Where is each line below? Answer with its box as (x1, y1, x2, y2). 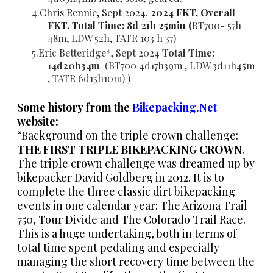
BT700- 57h (192, 18, 241, 32)
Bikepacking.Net (130, 99, 217, 115)
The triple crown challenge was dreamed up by (17, 155, 255, 171)
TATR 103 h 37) (115, 31, 176, 44)
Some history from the (17, 99, 130, 115)
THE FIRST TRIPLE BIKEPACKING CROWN (17, 141, 242, 157)
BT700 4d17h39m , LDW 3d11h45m (108, 58, 255, 72)
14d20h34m (48, 58, 100, 72)
